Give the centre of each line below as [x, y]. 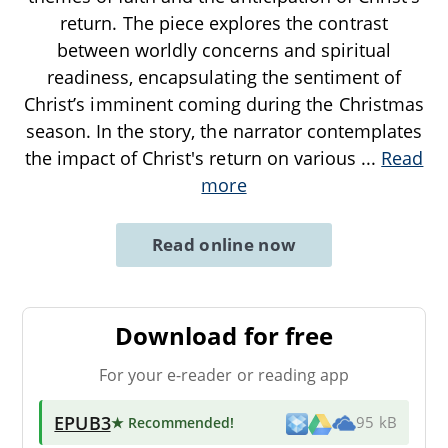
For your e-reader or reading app [224, 374]
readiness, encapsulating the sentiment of [224, 76]
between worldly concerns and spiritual [224, 49]
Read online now [224, 244]
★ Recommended [170, 422]
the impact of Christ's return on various [193, 157]
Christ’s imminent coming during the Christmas [224, 103]
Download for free [224, 335]
